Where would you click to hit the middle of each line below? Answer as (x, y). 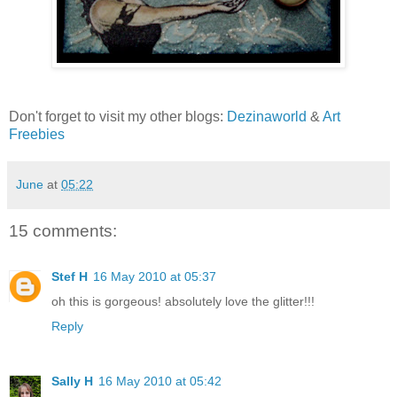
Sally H (72, 381)
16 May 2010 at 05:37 (155, 277)
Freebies (37, 134)
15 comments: (63, 230)
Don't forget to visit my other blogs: (118, 116)
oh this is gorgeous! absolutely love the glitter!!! (183, 302)
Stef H (70, 277)
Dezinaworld (269, 116)
